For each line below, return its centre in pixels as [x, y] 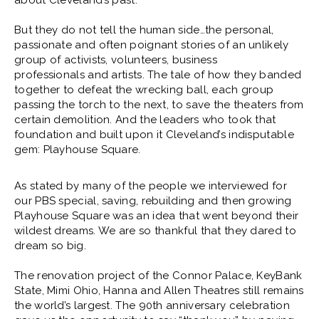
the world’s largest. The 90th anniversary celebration [152, 305]
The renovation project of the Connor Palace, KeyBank [158, 276]
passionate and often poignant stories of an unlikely [152, 45]
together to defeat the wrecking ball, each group [144, 90]
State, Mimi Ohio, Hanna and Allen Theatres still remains [159, 291]
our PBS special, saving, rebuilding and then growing [153, 201]
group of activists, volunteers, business [116, 60]
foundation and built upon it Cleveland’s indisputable [154, 135]
